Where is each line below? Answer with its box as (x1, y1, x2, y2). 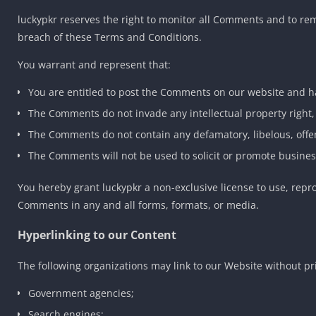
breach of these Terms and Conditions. (18, 30, 202, 44)
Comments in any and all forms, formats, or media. (18, 197, 259, 212)
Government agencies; (28, 286, 134, 300)
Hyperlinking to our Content (18, 226, 176, 243)
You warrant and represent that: (18, 57, 171, 71)
